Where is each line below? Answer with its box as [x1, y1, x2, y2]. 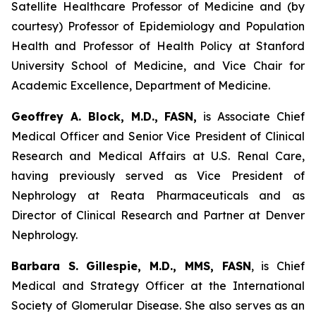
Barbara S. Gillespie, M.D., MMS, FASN [11, 259, 251, 273]
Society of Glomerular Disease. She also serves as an [11, 298, 305, 312]
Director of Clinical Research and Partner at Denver [11, 208, 305, 222]
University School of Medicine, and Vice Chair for [11, 59, 305, 73]
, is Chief [250, 259, 305, 273]
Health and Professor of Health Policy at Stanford [11, 39, 305, 53]
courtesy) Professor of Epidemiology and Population [11, 19, 305, 33]
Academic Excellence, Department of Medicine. [11, 78, 270, 92]
